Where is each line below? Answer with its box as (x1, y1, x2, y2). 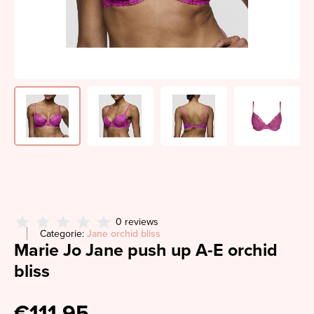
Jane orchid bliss (87, 228, 161, 240)
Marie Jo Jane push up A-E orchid (14, 240, 278, 261)
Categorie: (40, 228, 87, 240)
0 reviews (116, 216, 158, 228)
